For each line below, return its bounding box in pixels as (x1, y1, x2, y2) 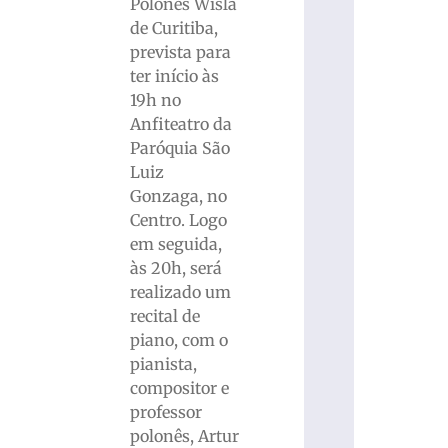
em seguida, (129, 234, 222, 255)
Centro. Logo (129, 210, 227, 231)
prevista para (129, 42, 231, 63)
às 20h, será (129, 258, 222, 279)
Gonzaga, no (129, 186, 227, 207)
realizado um (129, 282, 231, 303)
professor (129, 402, 202, 423)
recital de (129, 306, 200, 327)
